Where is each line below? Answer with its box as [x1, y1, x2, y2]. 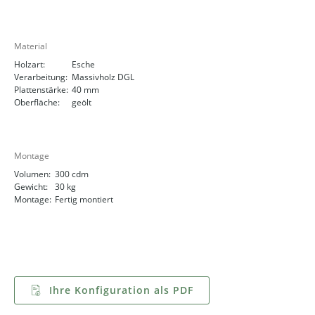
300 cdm [55, 168, 89, 181]
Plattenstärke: [14, 84, 68, 96]
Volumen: [14, 168, 51, 181]
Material [14, 40, 47, 53]
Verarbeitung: [14, 71, 67, 84]
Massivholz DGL [72, 71, 134, 84]
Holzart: [14, 58, 45, 71]
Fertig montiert [55, 193, 113, 206]
